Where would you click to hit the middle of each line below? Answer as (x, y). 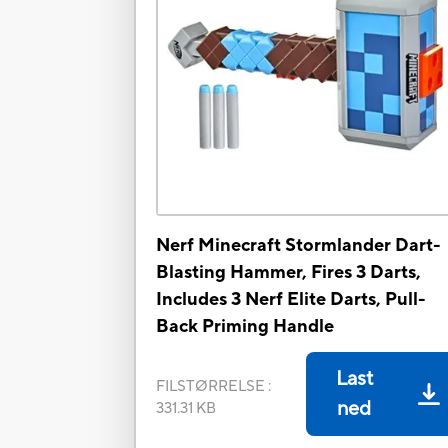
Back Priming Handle (245, 327)
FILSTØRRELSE (211, 387)
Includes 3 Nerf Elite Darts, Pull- (291, 300)
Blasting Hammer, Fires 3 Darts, (289, 273)
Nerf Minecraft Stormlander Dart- (299, 246)
